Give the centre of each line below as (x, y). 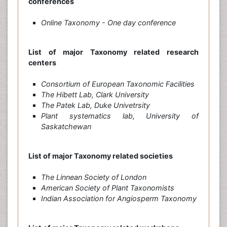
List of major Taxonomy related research (113, 52)
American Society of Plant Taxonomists (108, 188)
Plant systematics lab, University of (120, 116)
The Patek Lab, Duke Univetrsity (96, 105)
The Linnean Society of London (94, 177)
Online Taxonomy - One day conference (108, 23)
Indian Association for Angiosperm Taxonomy (119, 199)
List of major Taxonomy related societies (101, 156)
